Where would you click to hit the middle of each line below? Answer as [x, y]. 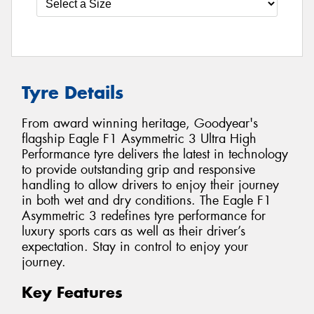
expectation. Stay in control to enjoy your [135, 247]
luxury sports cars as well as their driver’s [134, 232]
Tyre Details [73, 92]
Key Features [72, 293]
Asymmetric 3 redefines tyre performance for [144, 216]
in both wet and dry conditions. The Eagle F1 [146, 201]
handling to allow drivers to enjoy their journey [150, 185]
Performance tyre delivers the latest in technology [155, 155]
